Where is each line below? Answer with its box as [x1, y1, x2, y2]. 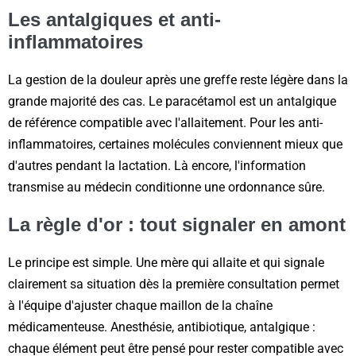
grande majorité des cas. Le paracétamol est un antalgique [8, 93, 336, 109]
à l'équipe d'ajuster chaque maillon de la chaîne [8, 297, 273, 313]
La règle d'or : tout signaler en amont [8, 213, 346, 235]
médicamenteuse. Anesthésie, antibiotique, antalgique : [8, 319, 315, 335]
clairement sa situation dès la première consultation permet [8, 276, 339, 292]
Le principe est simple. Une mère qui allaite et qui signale [8, 254, 324, 270]
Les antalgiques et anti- [8, 8, 221, 30]
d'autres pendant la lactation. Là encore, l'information [8, 157, 306, 173]
